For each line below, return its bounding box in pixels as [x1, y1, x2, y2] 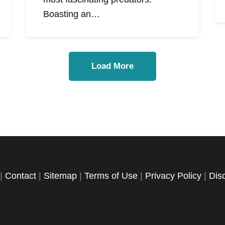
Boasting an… [43, 9, 100, 20]
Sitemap [44, 170, 77, 181]
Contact [5, 170, 36, 181]
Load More [91, 61, 134, 71]
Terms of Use [84, 170, 138, 181]
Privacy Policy [145, 170, 201, 181]
